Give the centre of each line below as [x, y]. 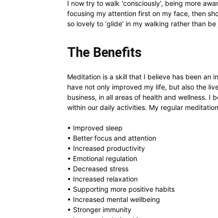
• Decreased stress [98, 168]
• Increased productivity [106, 148]
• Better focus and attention [112, 138]
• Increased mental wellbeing [114, 199]
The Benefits [104, 52]
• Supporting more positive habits [121, 189]
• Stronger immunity [99, 209]
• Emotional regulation [102, 158]
